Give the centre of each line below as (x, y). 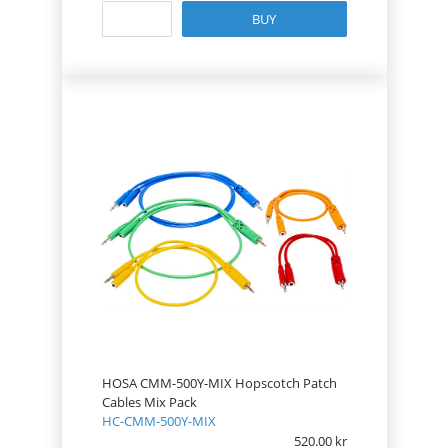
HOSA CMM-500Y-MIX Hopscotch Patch (219, 383)
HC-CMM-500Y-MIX (158, 421)
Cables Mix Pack (149, 402)
